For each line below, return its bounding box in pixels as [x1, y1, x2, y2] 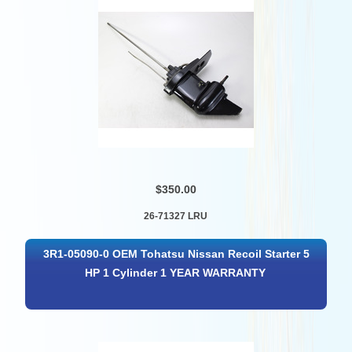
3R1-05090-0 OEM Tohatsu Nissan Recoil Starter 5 [43, 247, 310, 260]
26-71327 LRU [144, 211, 208, 222]
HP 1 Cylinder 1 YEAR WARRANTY [84, 266, 266, 279]
